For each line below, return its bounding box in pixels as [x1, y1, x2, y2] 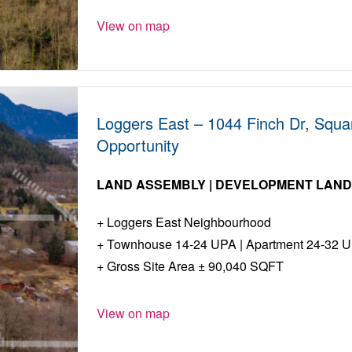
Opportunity [97, 134, 180, 157]
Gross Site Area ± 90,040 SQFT [104, 257, 284, 276]
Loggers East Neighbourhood [104, 213, 272, 232]
